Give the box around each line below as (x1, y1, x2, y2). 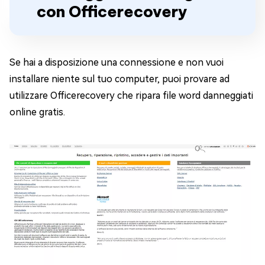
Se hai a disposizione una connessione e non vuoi (9, 57, 224, 68)
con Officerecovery (37, 2, 188, 21)
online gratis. (9, 106, 65, 118)
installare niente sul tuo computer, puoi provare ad (9, 73, 230, 85)
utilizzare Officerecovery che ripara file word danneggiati (9, 90, 253, 101)
